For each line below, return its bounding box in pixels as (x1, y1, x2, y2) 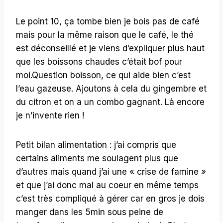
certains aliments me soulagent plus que (16, 153, 178, 163)
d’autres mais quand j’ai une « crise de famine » (16, 166, 206, 177)
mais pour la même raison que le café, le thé (16, 29, 194, 40)
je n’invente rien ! (16, 110, 84, 120)
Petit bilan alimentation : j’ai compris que (16, 139, 176, 150)
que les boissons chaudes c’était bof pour (16, 56, 182, 67)
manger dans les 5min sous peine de (16, 207, 163, 217)
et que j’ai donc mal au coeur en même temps (16, 180, 199, 190)
